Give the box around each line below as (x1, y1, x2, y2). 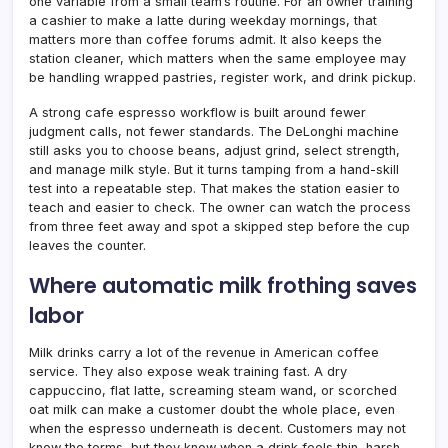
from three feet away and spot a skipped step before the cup (29, 218, 410, 234)
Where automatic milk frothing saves (29, 270, 417, 300)
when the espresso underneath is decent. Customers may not (29, 420, 406, 436)
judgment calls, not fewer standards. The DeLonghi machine (29, 123, 399, 139)
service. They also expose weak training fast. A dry (29, 363, 347, 379)
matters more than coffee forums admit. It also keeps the (29, 31, 382, 47)
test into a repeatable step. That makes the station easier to (29, 180, 400, 196)
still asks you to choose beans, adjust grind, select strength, (29, 142, 400, 158)
